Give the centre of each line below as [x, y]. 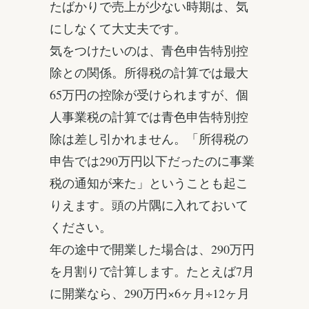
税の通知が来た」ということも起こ [149, 183]
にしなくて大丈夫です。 [118, 29]
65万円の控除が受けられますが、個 [149, 95]
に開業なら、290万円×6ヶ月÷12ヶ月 [150, 293]
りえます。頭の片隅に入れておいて [149, 205]
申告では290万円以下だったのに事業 [152, 161]
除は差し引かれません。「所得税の [149, 139]
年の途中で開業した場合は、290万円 [152, 249]
